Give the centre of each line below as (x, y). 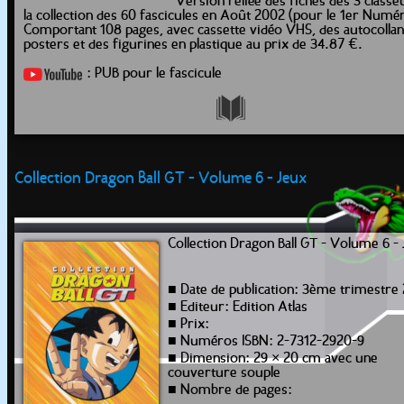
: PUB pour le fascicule (155, 74)
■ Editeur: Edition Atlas (238, 308)
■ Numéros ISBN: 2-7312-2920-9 (266, 342)
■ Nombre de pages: (230, 390)
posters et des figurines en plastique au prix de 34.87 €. (193, 45)
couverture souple (224, 373)
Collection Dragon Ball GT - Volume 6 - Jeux (161, 179)
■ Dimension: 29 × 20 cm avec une (273, 359)
